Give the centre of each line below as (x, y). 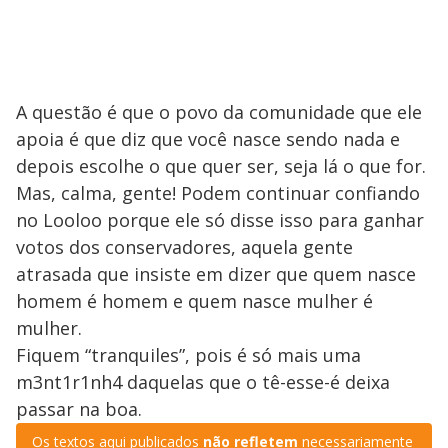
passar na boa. (79, 408)
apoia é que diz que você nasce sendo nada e (208, 138)
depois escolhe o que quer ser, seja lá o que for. (221, 165)
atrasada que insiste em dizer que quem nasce (216, 273)
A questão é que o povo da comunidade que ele (219, 111)
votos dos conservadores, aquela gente (184, 246)
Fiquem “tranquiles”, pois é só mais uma (188, 354)
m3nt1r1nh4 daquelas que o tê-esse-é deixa (203, 381)
